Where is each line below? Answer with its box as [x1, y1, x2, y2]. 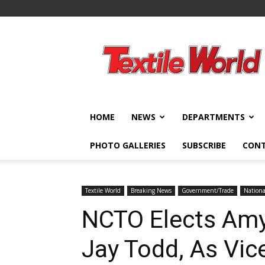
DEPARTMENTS [182, 111, 245, 122]
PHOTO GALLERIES [90, 140, 166, 151]
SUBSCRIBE [182, 140, 226, 151]
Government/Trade [182, 186, 234, 195]
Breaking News [131, 186, 172, 195]
